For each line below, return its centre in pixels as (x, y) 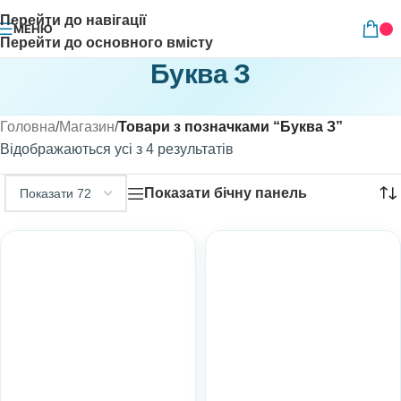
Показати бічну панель (226, 193)
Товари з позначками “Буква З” (230, 127)
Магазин (87, 127)
